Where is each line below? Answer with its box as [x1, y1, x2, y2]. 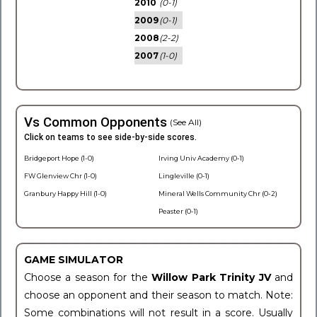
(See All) [170, 117, 202, 127]
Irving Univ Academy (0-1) [158, 154, 244, 162]
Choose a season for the [24, 271, 152, 284]
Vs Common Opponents [24, 115, 167, 130]
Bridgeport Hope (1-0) [24, 154, 94, 162]
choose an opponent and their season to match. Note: [24, 289, 293, 301]
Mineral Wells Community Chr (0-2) [158, 190, 277, 197]
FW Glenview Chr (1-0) [24, 172, 97, 180]
